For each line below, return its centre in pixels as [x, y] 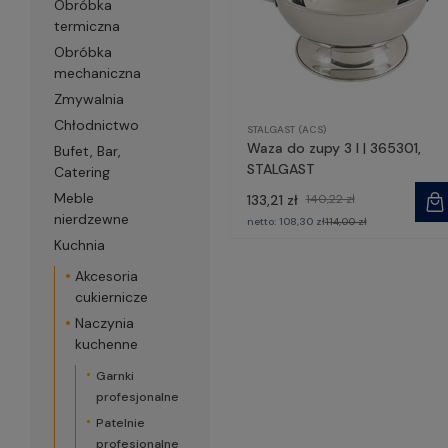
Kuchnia [79, 245]
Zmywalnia [88, 99]
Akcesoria [106, 276]
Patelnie [120, 423]
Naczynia [104, 323]
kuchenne [106, 344]
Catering [81, 172]
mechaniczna [97, 73]
